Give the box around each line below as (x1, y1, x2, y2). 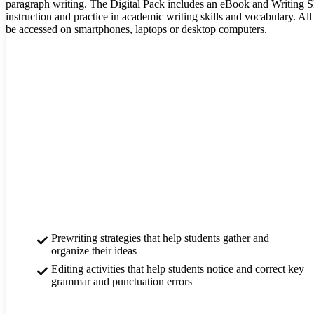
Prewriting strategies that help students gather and (51, 231, 269, 244)
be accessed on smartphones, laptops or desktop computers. (6, 22, 267, 35)
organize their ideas (51, 244, 137, 257)
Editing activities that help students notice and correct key (51, 262, 304, 275)
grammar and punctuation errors (51, 275, 192, 287)
